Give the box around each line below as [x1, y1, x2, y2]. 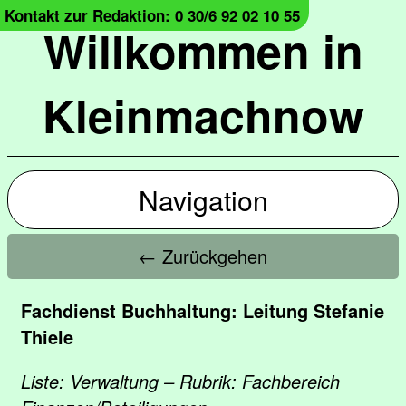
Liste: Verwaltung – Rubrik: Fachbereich [21, 368, 340, 394]
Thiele [21, 324, 73, 350]
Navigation [138, 180, 268, 219]
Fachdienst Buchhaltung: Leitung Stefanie [21, 297, 384, 324]
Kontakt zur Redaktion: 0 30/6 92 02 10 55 [5, 5, 300, 26]
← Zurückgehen [139, 243, 267, 269]
